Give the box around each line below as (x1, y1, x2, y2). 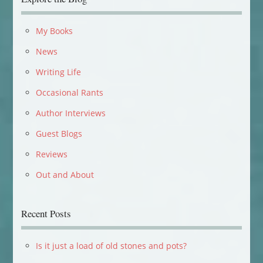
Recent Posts (21, 206, 71, 220)
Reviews (35, 148, 68, 160)
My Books (35, 25, 73, 36)
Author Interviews (35, 107, 106, 119)
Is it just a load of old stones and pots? (35, 240, 187, 251)
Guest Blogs (35, 127, 82, 139)
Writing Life (35, 66, 81, 77)
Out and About (35, 168, 94, 180)
